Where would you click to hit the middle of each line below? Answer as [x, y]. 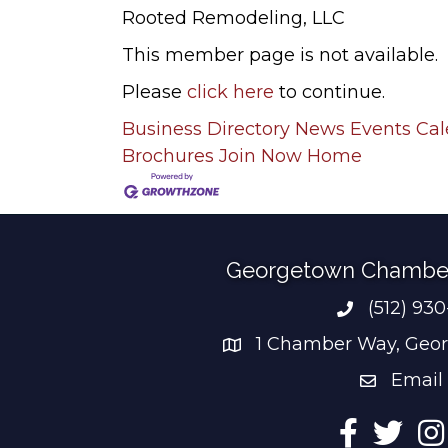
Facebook [381, 429]
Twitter [403, 429]
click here [230, 91]
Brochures [168, 155]
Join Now [260, 155]
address [257, 348]
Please [154, 91]
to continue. [329, 91]
